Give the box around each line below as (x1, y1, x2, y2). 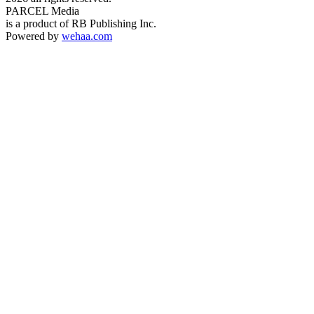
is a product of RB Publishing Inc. (6, 17, 156, 29)
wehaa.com (62, 29, 112, 42)
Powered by (6, 29, 62, 42)
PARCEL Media (6, 4, 79, 17)
